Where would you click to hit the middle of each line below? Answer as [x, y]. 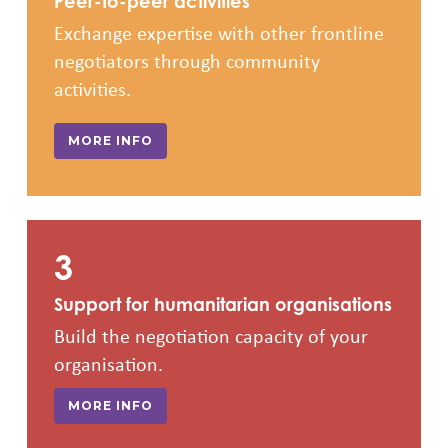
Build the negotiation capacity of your [210, 336]
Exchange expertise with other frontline [218, 33]
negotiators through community [186, 61]
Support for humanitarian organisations [222, 304]
